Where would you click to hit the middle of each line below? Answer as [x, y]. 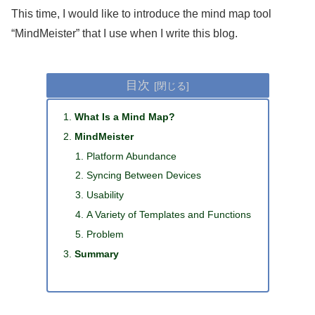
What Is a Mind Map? [125, 116]
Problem [105, 234]
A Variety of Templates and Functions [169, 215]
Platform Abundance [132, 156]
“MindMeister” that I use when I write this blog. [124, 33]
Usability [105, 195]
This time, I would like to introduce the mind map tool [141, 13]
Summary [97, 253]
